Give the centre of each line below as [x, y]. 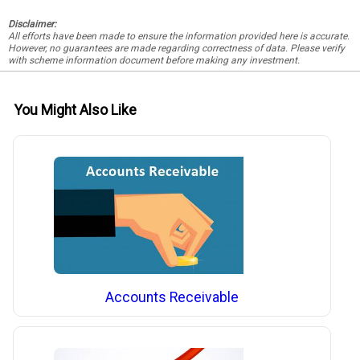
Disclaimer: [32, 24]
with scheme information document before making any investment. [154, 60]
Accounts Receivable [172, 298]
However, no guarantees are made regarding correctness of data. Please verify [176, 48]
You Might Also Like [75, 110]
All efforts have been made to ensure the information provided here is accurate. [179, 36]
